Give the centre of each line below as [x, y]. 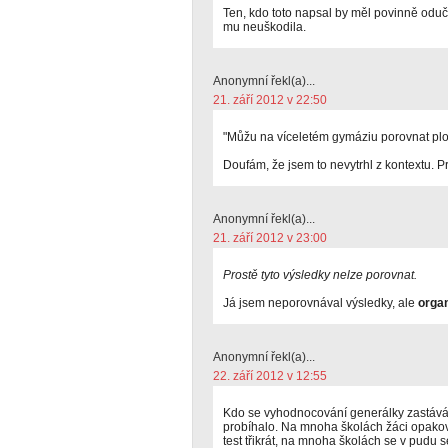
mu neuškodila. [264, 27]
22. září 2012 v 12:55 [270, 376]
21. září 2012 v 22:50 [270, 100]
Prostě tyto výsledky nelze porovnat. [320, 275]
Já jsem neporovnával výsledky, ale [320, 303]
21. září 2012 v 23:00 [270, 238]
